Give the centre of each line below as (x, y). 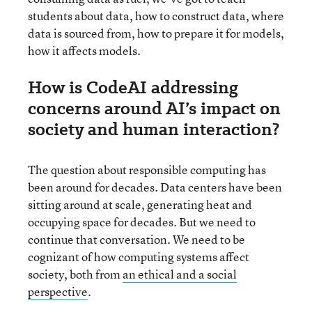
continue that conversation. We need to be (136, 239)
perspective (58, 291)
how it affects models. (84, 50)
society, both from (75, 274)
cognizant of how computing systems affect (139, 256)
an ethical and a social (180, 274)
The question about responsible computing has (147, 169)
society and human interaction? (154, 129)
